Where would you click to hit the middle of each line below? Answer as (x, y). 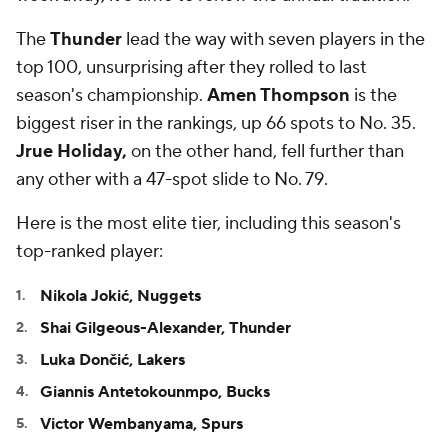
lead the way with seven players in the (273, 39)
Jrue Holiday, (71, 151)
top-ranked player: (89, 251)
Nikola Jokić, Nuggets (120, 295)
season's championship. (111, 95)
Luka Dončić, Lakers (112, 359)
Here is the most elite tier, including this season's (208, 223)
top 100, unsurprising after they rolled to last (191, 67)
